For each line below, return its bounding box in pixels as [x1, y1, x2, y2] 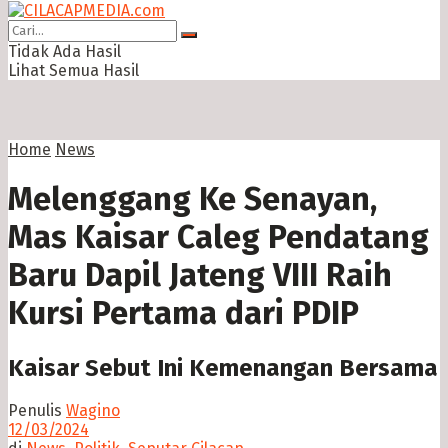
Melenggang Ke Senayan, [8, 180, 377, 219]
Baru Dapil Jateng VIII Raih [8, 256, 392, 295]
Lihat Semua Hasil [8, 60, 139, 80]
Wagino [66, 401, 120, 421]
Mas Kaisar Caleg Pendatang [8, 218, 429, 257]
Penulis [8, 401, 62, 421]
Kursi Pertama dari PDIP [8, 294, 359, 333]
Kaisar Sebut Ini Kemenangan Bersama [8, 353, 438, 382]
